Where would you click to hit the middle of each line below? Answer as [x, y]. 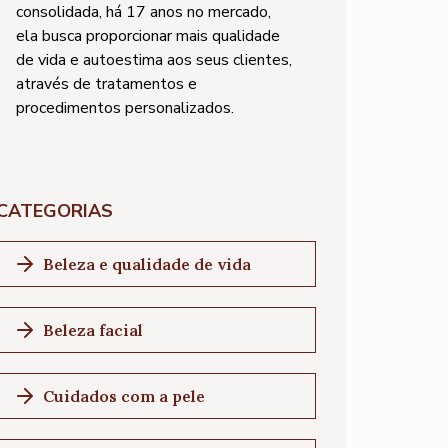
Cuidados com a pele [124, 396]
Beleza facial [93, 330]
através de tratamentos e [106, 84]
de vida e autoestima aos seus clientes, [154, 60]
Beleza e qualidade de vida [147, 264]
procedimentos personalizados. [125, 108]
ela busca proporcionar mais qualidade [148, 36]
